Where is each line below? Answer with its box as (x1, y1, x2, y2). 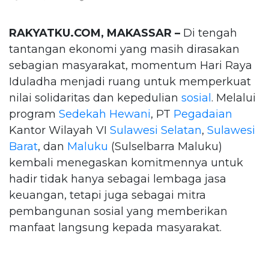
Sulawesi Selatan (110, 123, 202, 137)
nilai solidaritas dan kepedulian (9, 91, 181, 104)
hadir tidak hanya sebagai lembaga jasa (9, 172, 226, 186)
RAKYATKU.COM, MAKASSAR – (9, 26, 180, 40)
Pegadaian (174, 107, 232, 121)
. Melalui (211, 91, 256, 104)
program (9, 107, 59, 121)
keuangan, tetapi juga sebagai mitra (9, 188, 206, 202)
